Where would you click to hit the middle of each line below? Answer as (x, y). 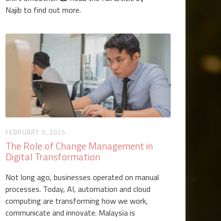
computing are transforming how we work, (77, 201)
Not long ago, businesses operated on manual (82, 177)
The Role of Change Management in (79, 146)
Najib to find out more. (43, 10)
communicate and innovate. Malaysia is (71, 213)
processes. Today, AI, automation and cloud (78, 189)
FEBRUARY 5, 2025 (36, 132)
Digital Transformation (53, 157)
